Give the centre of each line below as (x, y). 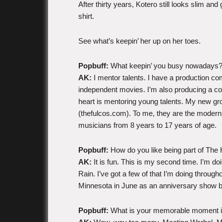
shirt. (86, 16)
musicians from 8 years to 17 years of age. (147, 125)
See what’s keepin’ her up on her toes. (139, 41)
